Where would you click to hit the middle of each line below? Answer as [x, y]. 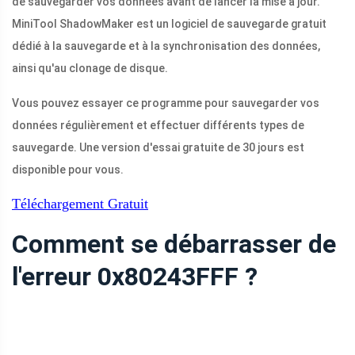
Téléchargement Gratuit [80, 204]
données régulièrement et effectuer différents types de [158, 126]
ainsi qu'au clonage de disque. [90, 69]
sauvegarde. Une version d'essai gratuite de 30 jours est [158, 148]
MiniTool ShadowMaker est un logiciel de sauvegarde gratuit [169, 24]
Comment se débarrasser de [174, 244]
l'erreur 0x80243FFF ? [135, 277]
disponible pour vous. [68, 170]
